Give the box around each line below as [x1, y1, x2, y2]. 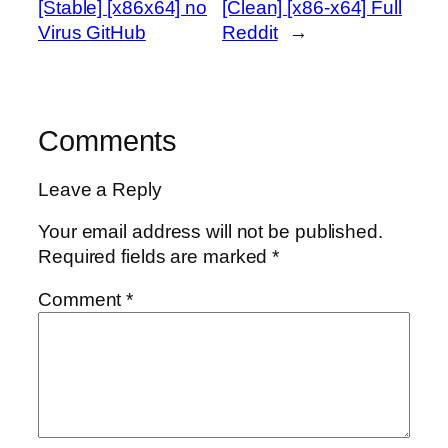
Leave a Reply [38, 179, 162, 201]
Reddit [222, 21, 278, 43]
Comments [38, 124, 178, 157]
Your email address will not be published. [38, 220, 383, 242]
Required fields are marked [38, 245, 273, 267]
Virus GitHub [38, 21, 146, 43]
